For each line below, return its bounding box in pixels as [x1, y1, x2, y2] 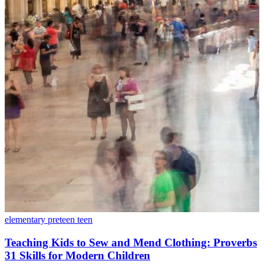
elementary [5, 214, 48, 225]
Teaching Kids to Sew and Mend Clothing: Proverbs [5, 236, 257, 249]
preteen [48, 214, 77, 225]
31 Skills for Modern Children [5, 249, 150, 262]
